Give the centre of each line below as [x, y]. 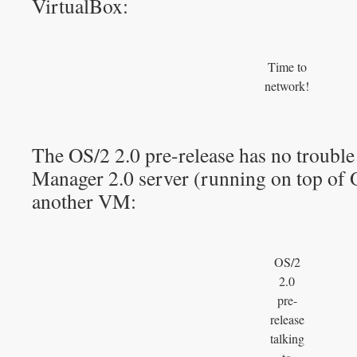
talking [287, 338]
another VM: [84, 201]
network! [287, 86]
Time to [287, 67]
